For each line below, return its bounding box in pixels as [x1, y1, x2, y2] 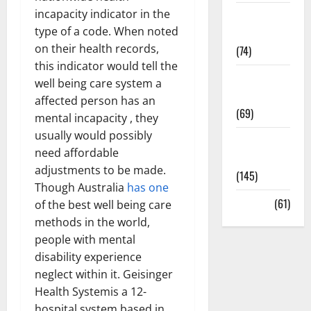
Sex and [235, 8, 271, 24]
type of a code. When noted [35, 23, 178, 39]
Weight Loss [235, 70, 290, 87]
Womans [235, 133, 273, 149]
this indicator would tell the [35, 58, 178, 74]
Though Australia [35, 179, 127, 195]
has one [127, 179, 169, 195]
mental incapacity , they [35, 110, 158, 126]
